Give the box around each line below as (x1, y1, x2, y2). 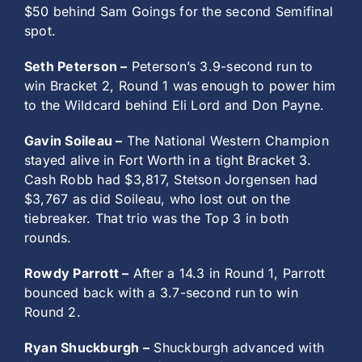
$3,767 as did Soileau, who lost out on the (24, 191, 291, 208)
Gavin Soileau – (24, 133, 123, 149)
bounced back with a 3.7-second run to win (24, 284, 298, 301)
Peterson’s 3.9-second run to (127, 58, 314, 75)
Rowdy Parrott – (24, 265, 129, 282)
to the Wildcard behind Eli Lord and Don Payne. (24, 97, 325, 114)
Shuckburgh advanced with (149, 339, 325, 356)
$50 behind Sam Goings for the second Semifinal (24, 3, 334, 20)
